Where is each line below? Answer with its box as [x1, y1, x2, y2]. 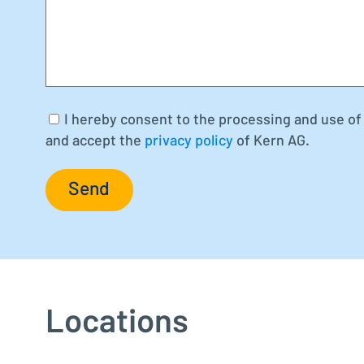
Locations [45, 306, 188, 340]
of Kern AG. [233, 133, 310, 149]
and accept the [45, 133, 145, 149]
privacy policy [145, 133, 233, 149]
